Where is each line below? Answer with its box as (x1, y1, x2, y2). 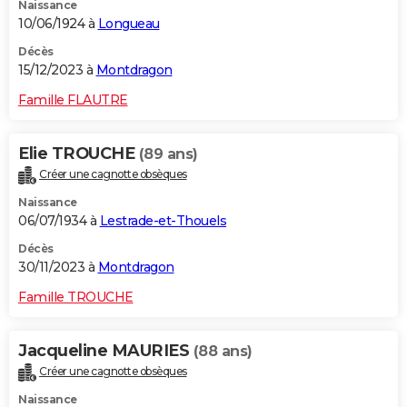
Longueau (97, 15, 160, 33)
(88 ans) (193, 342, 253, 361)
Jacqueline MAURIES (18, 341, 194, 362)
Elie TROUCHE (18, 144, 139, 164)
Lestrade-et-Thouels (99, 213, 226, 230)
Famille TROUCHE (18, 289, 134, 306)
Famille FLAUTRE (18, 92, 128, 109)
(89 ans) (138, 145, 198, 164)
